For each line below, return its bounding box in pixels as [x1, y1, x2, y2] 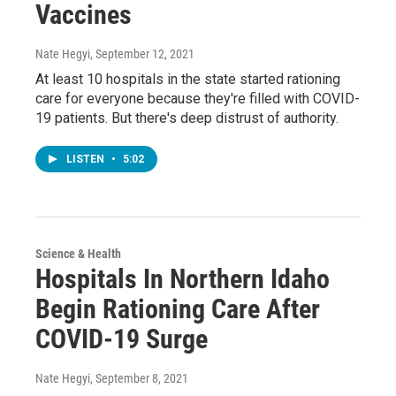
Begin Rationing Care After [35, 293, 320, 324]
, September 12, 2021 [90, 46, 194, 61]
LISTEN [66, 152, 107, 165]
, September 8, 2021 [90, 370, 188, 385]
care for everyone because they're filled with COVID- [35, 89, 360, 107]
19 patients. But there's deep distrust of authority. [35, 109, 339, 126]
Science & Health [35, 246, 121, 261]
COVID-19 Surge [35, 323, 208, 354]
